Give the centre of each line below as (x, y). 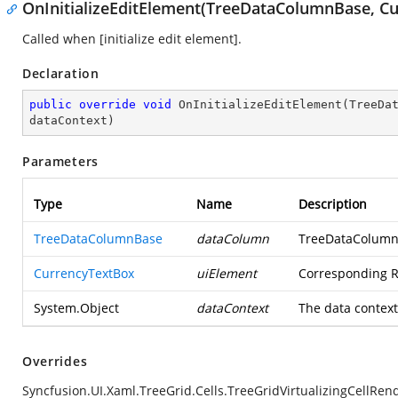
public (51, 104)
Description (333, 204)
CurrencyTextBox (84, 273)
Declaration (61, 73)
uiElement (227, 273)
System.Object (76, 308)
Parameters (60, 161)
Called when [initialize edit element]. (132, 39)
